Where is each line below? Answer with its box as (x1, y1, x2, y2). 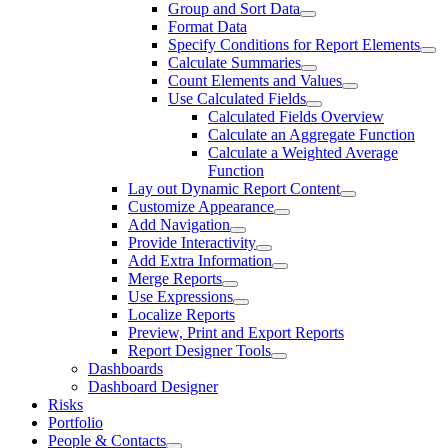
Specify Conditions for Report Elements (168, 36, 420, 53)
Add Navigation (128, 216, 230, 233)
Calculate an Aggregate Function (208, 126, 415, 143)
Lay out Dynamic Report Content (128, 180, 340, 197)
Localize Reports (128, 306, 235, 323)
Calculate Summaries (168, 54, 301, 71)
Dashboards (88, 360, 163, 377)
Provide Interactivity (128, 234, 256, 251)
